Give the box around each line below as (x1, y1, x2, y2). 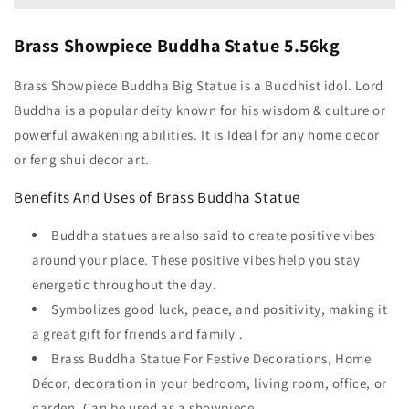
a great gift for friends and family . (32, 324, 244, 342)
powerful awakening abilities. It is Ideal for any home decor (14, 125, 381, 143)
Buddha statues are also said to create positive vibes (51, 225, 375, 244)
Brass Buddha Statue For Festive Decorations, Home (51, 349, 372, 367)
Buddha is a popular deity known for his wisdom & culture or (14, 100, 386, 119)
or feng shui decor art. (14, 150, 150, 168)
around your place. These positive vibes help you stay (32, 250, 361, 268)
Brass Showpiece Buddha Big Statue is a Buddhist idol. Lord (14, 76, 383, 94)
